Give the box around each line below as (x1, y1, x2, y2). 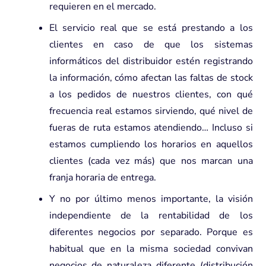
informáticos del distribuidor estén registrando (49, 54, 253, 68)
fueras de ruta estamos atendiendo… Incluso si (49, 121, 253, 134)
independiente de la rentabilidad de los (49, 208, 253, 222)
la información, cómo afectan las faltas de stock (49, 71, 253, 84)
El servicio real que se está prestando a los (49, 21, 253, 34)
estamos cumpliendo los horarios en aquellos (49, 137, 253, 151)
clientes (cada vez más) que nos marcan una (49, 154, 253, 167)
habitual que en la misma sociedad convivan (49, 242, 253, 255)
